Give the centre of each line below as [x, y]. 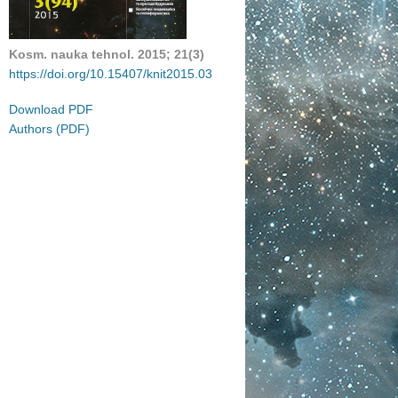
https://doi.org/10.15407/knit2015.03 [110, 74]
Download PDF [51, 110]
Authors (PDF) [49, 129]
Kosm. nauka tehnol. [71, 55]
